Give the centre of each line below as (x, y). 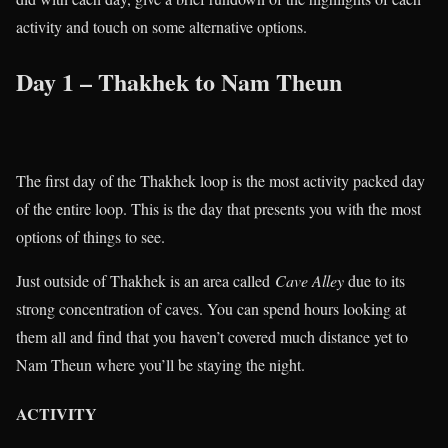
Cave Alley (309, 280)
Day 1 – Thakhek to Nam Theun (179, 81)
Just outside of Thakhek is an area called (145, 280)
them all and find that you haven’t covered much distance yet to (212, 336)
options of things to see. (90, 236)
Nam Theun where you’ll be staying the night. (160, 364)
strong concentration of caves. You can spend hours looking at (211, 308)
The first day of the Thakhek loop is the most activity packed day (220, 180)
